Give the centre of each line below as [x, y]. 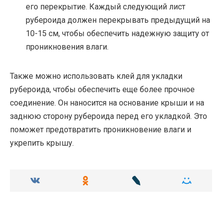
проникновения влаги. [67, 47]
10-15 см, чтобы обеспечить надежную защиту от [117, 33]
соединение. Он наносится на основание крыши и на [107, 103]
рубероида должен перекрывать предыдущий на [118, 20]
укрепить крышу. [42, 143]
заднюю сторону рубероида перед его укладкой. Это [109, 116]
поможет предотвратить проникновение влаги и [101, 129]
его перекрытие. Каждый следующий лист [106, 6]
